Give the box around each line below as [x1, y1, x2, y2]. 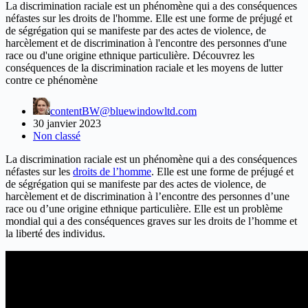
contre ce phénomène [5, 74, 98, 86]
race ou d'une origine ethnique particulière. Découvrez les [5, 49, 254, 61]
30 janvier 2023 [33, 117, 101, 129]
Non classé [33, 129, 80, 142]
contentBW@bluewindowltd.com [50, 104, 197, 117]
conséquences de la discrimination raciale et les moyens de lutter [5, 61, 283, 74]
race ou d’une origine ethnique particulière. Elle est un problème [5, 202, 283, 214]
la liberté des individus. [5, 227, 105, 239]
